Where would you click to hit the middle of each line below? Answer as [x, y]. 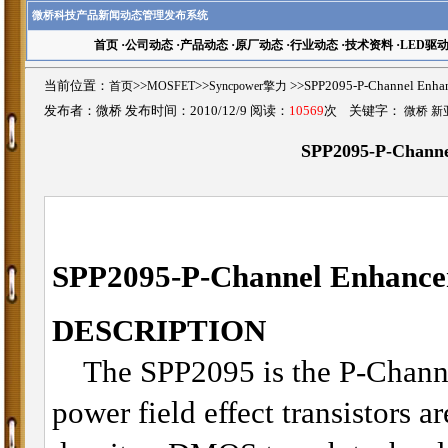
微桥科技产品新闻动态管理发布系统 [120, 15]
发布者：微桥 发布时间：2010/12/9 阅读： [166, 110]
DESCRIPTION [159, 330]
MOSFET [171, 85]
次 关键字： [364, 110]
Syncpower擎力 [248, 85]
